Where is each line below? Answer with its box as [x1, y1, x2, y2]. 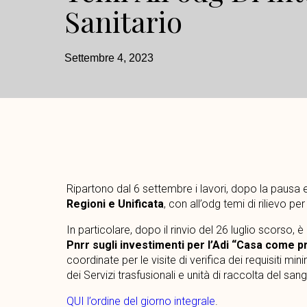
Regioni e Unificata [66, 197, 164, 210]
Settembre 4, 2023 [64, 51, 154, 64]
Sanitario [64, 1, 183, 40]
